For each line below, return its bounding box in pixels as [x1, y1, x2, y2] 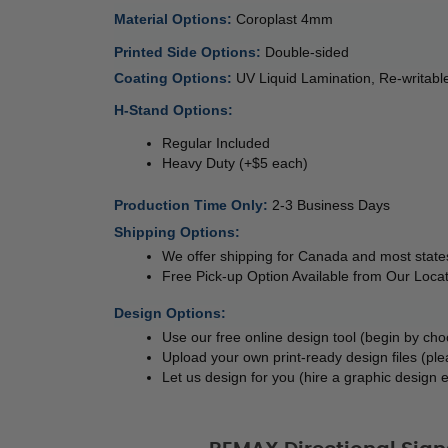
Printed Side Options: [114, 43, 265, 60]
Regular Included [162, 135, 270, 152]
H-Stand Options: [114, 101, 233, 118]
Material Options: [114, 10, 236, 27]
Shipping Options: [114, 224, 240, 241]
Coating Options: [114, 69, 236, 86]
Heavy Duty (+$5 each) [162, 155, 308, 172]
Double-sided [265, 43, 357, 60]
